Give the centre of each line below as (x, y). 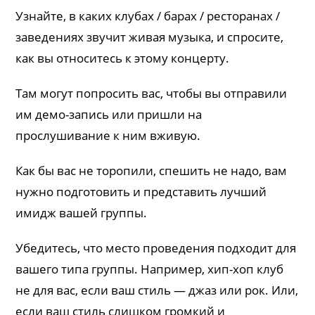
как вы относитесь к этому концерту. (123, 58)
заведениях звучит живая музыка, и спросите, (150, 37)
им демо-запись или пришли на (109, 114)
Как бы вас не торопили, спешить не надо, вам (152, 170)
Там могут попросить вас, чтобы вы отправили (152, 93)
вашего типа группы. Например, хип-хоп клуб (150, 269)
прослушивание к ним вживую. (108, 135)
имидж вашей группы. (82, 212)
